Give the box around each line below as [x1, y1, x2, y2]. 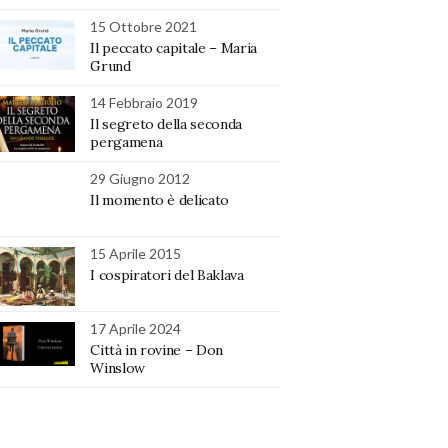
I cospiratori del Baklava [90, 265, 244, 284]
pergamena [90, 132, 163, 151]
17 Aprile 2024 [90, 319, 182, 337]
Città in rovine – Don [90, 340, 223, 359]
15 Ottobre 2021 [90, 17, 198, 35]
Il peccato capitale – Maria [90, 38, 257, 57]
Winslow [90, 358, 145, 377]
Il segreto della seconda [90, 114, 242, 133]
